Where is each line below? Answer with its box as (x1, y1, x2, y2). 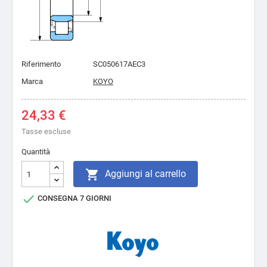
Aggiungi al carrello (105, 168, 186, 179)
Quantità (21, 147, 50, 156)
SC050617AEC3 (93, 60, 145, 69)
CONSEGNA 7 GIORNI (36, 194, 111, 203)
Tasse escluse (21, 127, 71, 136)
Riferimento (21, 60, 61, 69)
